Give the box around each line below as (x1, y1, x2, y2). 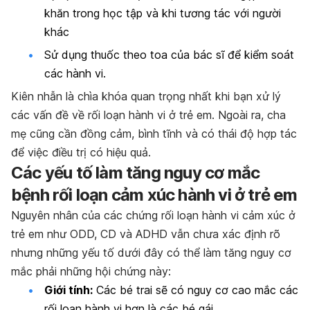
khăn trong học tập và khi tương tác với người (44, 6, 281, 20)
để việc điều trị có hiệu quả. (11, 145, 151, 160)
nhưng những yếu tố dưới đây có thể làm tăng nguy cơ (11, 246, 291, 260)
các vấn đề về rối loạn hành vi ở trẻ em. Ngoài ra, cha (11, 108, 286, 122)
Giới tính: (44, 283, 93, 298)
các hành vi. (44, 66, 106, 81)
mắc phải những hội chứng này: (11, 264, 171, 279)
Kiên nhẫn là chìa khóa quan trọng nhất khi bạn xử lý (11, 89, 281, 104)
